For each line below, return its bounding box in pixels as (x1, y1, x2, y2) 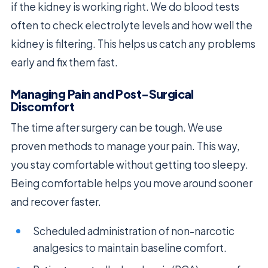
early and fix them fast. (11, 56, 118, 69)
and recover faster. (11, 195, 101, 209)
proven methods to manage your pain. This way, (11, 139, 240, 153)
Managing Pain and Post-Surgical (11, 87, 194, 102)
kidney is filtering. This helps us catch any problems (11, 37, 255, 51)
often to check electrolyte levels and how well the (11, 19, 252, 32)
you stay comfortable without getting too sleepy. (11, 158, 248, 172)
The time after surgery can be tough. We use (11, 121, 223, 135)
